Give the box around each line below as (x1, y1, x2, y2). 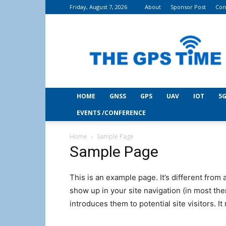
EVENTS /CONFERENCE (77, 108, 146, 117)
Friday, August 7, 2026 (70, 3, 127, 11)
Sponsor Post (171, 3, 206, 11)
